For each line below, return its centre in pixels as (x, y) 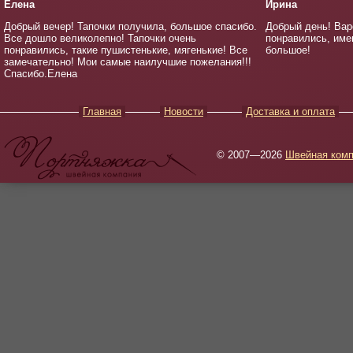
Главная (102, 111)
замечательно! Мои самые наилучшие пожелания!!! (128, 62)
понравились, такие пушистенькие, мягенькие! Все (126, 50)
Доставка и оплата (290, 111)
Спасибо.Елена (41, 74)
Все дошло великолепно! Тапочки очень (100, 38)
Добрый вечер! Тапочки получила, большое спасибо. (130, 26)
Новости (184, 111)
